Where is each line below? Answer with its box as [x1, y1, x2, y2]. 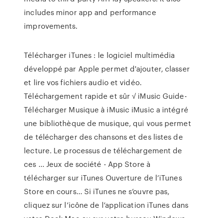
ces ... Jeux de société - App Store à [24, 159, 150, 169]
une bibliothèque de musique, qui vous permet [24, 118, 191, 128]
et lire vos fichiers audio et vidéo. [24, 77, 142, 88]
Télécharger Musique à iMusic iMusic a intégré [24, 104, 188, 115]
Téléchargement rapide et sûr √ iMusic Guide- [24, 91, 187, 101]
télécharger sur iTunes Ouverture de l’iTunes [24, 172, 182, 183]
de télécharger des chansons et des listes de [24, 131, 183, 142]
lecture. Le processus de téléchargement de [24, 145, 182, 156]
